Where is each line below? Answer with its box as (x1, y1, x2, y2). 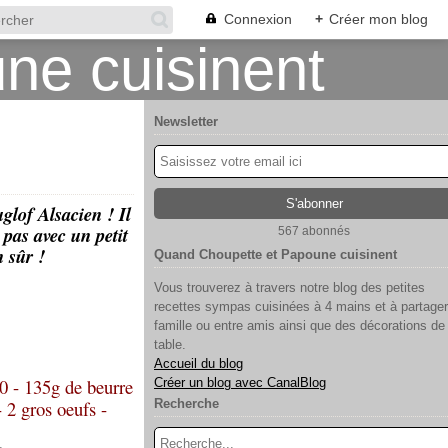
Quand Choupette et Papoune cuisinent (154, 247, 397, 262)
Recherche (154, 396, 219, 411)
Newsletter (154, 114, 218, 129)
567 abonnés (278, 224, 350, 238)
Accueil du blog (154, 356, 243, 371)
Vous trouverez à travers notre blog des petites (154, 280, 425, 295)
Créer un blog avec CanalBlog (154, 375, 326, 390)
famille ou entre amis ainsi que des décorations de (154, 318, 445, 333)
